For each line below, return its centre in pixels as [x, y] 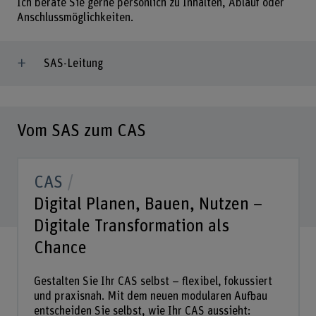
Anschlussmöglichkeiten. [75, 18]
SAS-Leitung [73, 63]
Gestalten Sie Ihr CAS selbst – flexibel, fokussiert [153, 282]
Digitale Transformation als [131, 226]
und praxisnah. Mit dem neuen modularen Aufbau [150, 297]
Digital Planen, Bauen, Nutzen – [148, 205]
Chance [60, 248]
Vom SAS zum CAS [81, 131]
